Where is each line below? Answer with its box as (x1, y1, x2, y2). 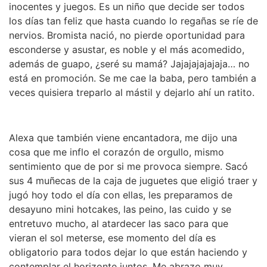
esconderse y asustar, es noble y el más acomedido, (9, 43, 244, 55)
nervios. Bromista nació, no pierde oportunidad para (9, 29, 245, 41)
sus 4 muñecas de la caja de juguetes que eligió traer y (9, 175, 257, 187)
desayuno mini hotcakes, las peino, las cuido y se (9, 203, 231, 216)
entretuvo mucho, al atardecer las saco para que (9, 218, 228, 230)
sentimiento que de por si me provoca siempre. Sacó (9, 160, 248, 173)
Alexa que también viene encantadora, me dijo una (9, 132, 237, 144)
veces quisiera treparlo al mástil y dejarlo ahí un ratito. (9, 86, 254, 98)
